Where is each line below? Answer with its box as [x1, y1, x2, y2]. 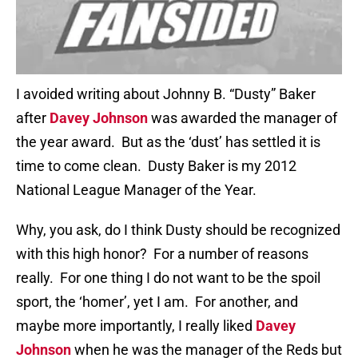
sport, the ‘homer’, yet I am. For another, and [16, 293, 298, 311]
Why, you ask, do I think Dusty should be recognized [16, 221, 340, 239]
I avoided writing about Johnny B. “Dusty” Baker [16, 86, 316, 103]
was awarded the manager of [148, 109, 337, 127]
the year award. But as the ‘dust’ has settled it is [16, 133, 320, 151]
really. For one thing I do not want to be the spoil [16, 269, 320, 287]
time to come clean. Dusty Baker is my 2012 [16, 157, 296, 175]
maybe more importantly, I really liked [16, 317, 256, 335]
